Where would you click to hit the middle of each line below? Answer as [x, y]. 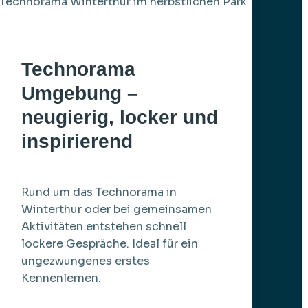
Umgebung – [80, 93]
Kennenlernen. [62, 278]
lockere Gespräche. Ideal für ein [110, 243]
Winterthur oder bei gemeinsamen [117, 209]
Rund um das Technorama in [99, 192]
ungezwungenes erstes [86, 261]
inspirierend [77, 141]
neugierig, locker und [120, 117]
